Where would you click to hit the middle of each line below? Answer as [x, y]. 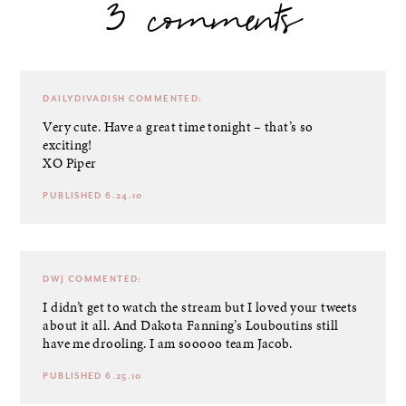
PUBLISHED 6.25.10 [92, 376]
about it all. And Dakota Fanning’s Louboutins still [191, 325]
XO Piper [70, 163]
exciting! [68, 145]
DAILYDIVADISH [84, 98]
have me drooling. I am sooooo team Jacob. [168, 343]
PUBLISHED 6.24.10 [93, 195]
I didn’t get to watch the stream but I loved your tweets [200, 307]
